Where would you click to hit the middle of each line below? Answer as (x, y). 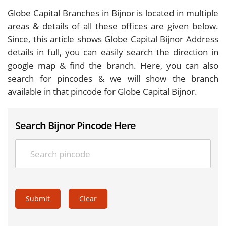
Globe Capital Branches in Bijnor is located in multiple (113, 13)
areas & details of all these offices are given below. (113, 26)
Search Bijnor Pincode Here (76, 125)
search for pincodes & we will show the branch (113, 78)
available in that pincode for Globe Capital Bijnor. (102, 91)
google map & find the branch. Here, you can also (113, 65)
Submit (38, 198)
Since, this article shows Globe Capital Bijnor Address (113, 39)
